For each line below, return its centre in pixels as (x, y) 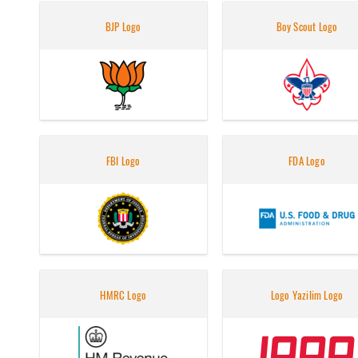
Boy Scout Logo (307, 27)
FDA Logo (307, 161)
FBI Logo (123, 161)
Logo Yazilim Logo (307, 296)
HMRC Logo (123, 296)
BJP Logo (123, 27)
